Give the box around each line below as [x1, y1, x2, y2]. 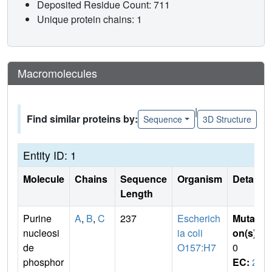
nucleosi [23, 226, 59, 240]
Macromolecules [18, 65, 97, 81]
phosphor [23, 255, 64, 270]
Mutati [233, 211, 260, 226]
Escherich [177, 211, 220, 226]
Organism [177, 172, 222, 186]
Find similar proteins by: [27, 112, 138, 126]
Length [120, 186, 153, 201]
